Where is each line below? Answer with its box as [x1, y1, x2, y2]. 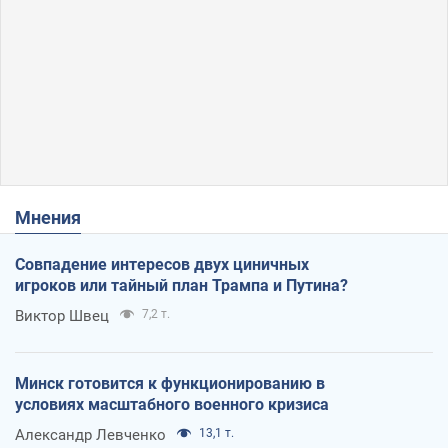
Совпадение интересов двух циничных [15, 254, 309, 274]
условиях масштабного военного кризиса [15, 394, 329, 414]
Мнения [31, 206, 81, 228]
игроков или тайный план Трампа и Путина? [15, 275, 348, 295]
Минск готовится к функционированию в [15, 373, 325, 393]
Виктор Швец [15, 306, 109, 325]
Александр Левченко [15, 425, 166, 444]
